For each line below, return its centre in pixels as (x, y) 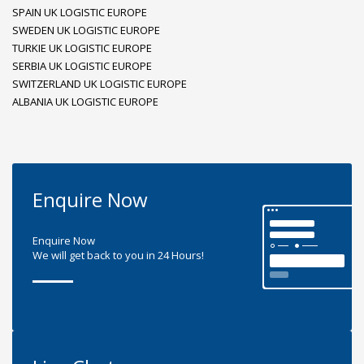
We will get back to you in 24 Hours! (118, 255)
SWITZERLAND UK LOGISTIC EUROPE (100, 84)
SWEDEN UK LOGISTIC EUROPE (86, 30)
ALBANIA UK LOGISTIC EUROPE (85, 102)
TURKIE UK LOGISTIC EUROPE (82, 48)
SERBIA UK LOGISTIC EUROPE (82, 66)
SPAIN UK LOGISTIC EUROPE (80, 12)
